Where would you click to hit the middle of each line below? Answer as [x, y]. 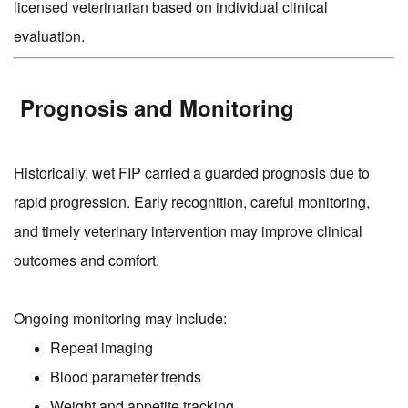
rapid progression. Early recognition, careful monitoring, [192, 202]
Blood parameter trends [126, 377]
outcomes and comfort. [87, 260]
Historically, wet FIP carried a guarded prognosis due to [192, 173]
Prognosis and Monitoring [154, 108]
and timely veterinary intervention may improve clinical [188, 231]
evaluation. [49, 36]
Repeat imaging [102, 348]
